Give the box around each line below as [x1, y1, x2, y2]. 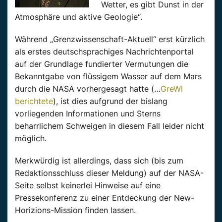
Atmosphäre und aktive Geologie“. [15, 12, 142, 22]
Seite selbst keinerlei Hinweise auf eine [15, 180, 161, 191]
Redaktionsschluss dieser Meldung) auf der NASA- [15, 168, 204, 178]
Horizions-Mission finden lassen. [15, 205, 136, 216]
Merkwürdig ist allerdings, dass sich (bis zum [15, 156, 183, 166]
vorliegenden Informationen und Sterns [15, 109, 161, 119]
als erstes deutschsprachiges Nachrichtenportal [15, 47, 194, 57]
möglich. [15, 133, 47, 144]
